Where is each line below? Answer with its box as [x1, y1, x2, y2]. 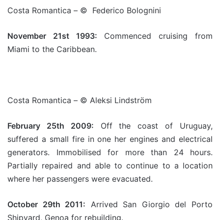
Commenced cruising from [97, 31, 213, 41]
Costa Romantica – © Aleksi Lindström [7, 95, 152, 105]
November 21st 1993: [7, 31, 97, 41]
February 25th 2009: [7, 121, 94, 131]
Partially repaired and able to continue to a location [7, 161, 213, 170]
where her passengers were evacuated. [7, 174, 153, 184]
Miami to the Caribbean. [7, 44, 97, 54]
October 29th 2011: [7, 199, 86, 209]
